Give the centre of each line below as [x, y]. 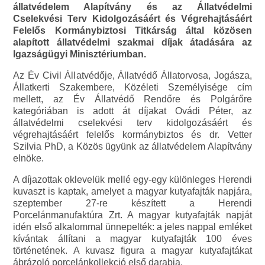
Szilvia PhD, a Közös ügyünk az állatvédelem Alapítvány [132, 147]
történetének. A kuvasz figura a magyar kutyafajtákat [132, 251]
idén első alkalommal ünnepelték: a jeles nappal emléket [132, 227]
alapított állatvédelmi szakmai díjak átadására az [132, 43]
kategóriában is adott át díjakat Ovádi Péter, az [132, 111]
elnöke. [29, 159]
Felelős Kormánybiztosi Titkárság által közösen [132, 31]
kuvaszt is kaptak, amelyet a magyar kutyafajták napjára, [132, 192]
